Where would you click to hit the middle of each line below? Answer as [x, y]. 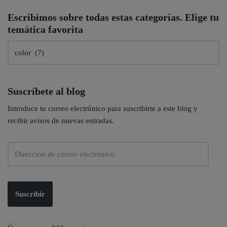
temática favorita [45, 30]
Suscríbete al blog [46, 91]
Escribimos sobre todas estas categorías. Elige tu [113, 17]
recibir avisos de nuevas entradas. [61, 121]
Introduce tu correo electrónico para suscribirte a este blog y [103, 109]
